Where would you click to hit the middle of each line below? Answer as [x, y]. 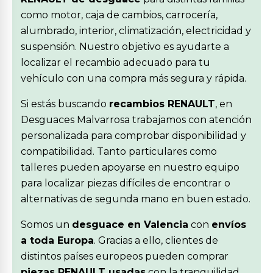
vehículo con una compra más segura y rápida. [133, 78]
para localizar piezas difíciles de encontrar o [126, 183]
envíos [229, 225]
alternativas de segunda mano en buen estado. [136, 199]
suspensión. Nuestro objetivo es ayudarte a [125, 47]
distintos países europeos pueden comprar [125, 256]
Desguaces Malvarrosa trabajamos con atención [136, 120]
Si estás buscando [65, 104]
